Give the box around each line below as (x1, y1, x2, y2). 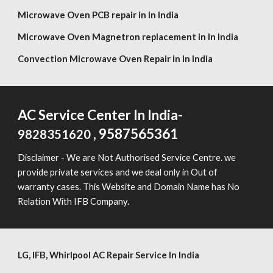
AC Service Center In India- (18, 107, 183, 123)
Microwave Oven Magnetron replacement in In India (18, 32, 239, 42)
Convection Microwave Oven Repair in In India (18, 54, 213, 64)
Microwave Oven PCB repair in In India (18, 10, 179, 20)
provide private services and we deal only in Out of (18, 167, 218, 177)
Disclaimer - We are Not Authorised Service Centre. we (18, 152, 236, 163)
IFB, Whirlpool (32, 250, 91, 260)
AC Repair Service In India (91, 250, 200, 260)
